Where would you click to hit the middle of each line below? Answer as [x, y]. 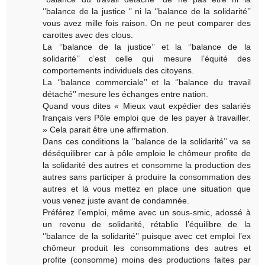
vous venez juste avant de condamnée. [116, 201]
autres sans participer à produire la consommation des [147, 177]
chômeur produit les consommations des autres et [147, 248]
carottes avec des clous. [88, 35]
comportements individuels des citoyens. [119, 71]
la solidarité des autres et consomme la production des [147, 165]
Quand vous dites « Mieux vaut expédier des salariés [147, 106]
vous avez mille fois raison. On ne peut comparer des [147, 23]
